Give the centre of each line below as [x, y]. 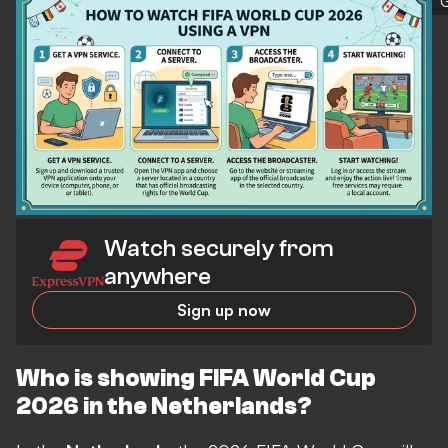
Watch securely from [219, 248]
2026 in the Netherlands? [164, 406]
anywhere [157, 276]
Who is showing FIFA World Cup [196, 378]
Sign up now [224, 309]
